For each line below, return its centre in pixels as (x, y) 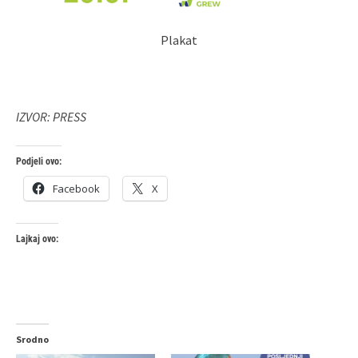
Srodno (32, 339)
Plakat (179, 40)
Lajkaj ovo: (37, 239)
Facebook (76, 188)
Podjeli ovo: (39, 161)
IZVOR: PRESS (51, 116)
